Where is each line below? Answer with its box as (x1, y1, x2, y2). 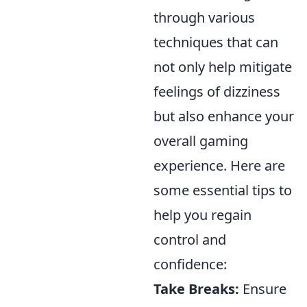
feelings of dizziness (153, 82, 280, 101)
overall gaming (153, 132, 248, 150)
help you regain (153, 206, 251, 224)
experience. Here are (153, 156, 285, 175)
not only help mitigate (153, 58, 292, 76)
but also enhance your (153, 107, 294, 125)
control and (153, 230, 226, 249)
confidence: (153, 255, 227, 273)
